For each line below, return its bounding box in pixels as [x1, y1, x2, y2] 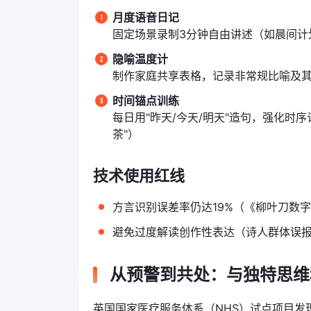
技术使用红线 [93, 166, 185, 185]
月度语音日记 [112, 10, 179, 24]
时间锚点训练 [112, 93, 179, 108]
